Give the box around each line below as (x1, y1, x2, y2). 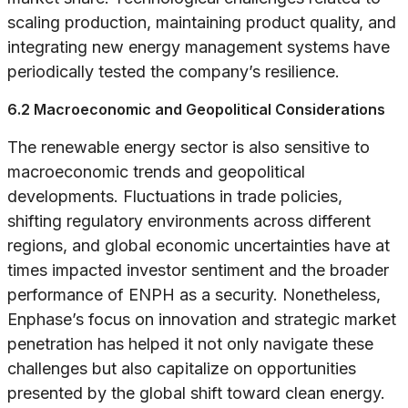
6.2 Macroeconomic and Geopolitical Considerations (7, 100, 385, 119)
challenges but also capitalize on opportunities (7, 359, 356, 379)
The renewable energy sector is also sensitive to (7, 138, 370, 158)
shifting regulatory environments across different (7, 211, 371, 231)
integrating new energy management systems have (7, 37, 390, 57)
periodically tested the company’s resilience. (7, 62, 340, 82)
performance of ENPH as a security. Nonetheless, (7, 285, 381, 305)
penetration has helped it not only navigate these (7, 334, 373, 354)
